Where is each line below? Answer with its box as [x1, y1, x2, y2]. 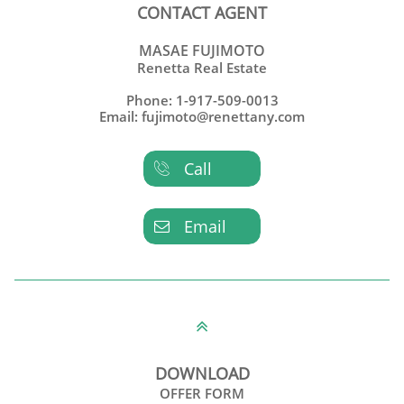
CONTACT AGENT [137, 2, 267, 23]
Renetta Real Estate [137, 59, 267, 77]
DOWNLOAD [154, 363, 250, 384]
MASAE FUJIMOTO [139, 41, 265, 60]
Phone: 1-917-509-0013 [125, 91, 279, 109]
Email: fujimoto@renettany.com [99, 107, 305, 125]
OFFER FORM [160, 384, 244, 402]
